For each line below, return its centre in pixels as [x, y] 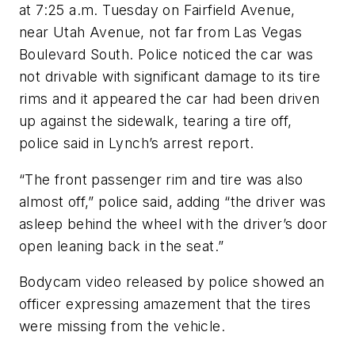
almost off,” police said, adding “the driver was [173, 201]
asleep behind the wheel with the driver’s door [174, 223]
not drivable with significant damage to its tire [170, 77]
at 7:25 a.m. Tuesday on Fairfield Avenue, [157, 10]
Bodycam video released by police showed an [172, 282]
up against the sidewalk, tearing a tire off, [156, 121]
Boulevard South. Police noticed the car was [166, 55]
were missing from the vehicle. [122, 326]
